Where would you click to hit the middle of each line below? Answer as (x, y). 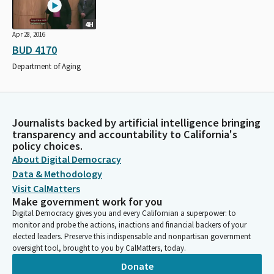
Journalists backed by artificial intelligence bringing (136, 123)
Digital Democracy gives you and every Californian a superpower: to (124, 213)
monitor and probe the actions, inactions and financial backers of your (129, 225)
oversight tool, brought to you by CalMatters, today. (99, 248)
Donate (137, 266)
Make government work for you (87, 202)
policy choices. (47, 146)
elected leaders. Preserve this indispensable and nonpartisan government (131, 236)
